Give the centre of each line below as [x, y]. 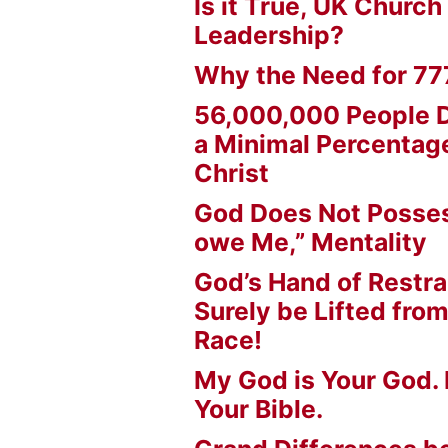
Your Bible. [259, 409]
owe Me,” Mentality [311, 242]
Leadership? [269, 35]
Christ [232, 173]
